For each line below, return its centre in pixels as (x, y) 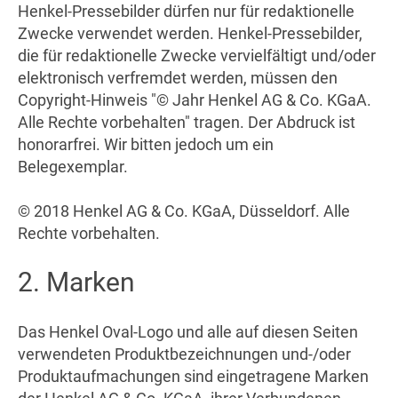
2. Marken (76, 282)
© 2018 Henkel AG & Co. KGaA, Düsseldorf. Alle (184, 211)
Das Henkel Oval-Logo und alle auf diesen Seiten (188, 331)
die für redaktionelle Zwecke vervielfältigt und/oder (197, 55)
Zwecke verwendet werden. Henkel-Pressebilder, (190, 33)
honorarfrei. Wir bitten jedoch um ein (146, 144)
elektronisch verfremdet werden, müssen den (178, 77)
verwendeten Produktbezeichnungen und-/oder (184, 354)
